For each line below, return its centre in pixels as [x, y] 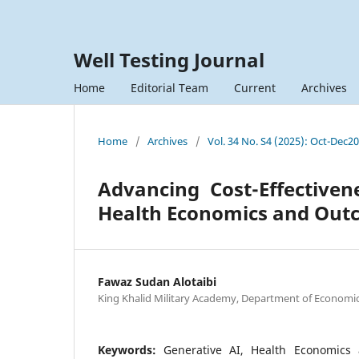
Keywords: [131, 349]
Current [255, 87]
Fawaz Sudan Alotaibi [157, 281]
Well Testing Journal [169, 60]
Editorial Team [169, 87]
